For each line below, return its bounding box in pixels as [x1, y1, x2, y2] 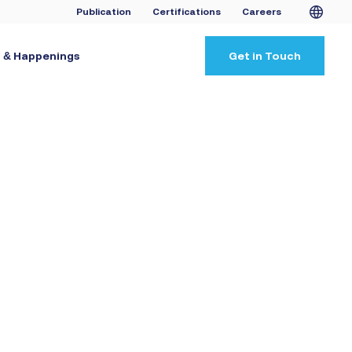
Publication [76, 6, 131, 18]
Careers [242, 6, 281, 18]
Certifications [152, 6, 221, 18]
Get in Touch [229, 49, 301, 62]
